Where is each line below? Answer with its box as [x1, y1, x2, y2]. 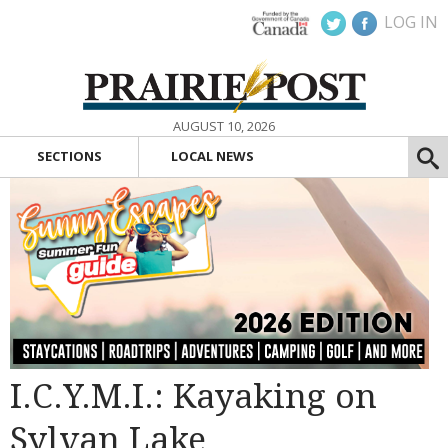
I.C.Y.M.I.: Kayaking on [10, 376, 377, 416]
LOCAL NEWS [170, 147, 254, 166]
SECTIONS [36, 147, 102, 166]
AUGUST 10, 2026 [173, 117, 275, 135]
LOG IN [384, 11, 438, 33]
